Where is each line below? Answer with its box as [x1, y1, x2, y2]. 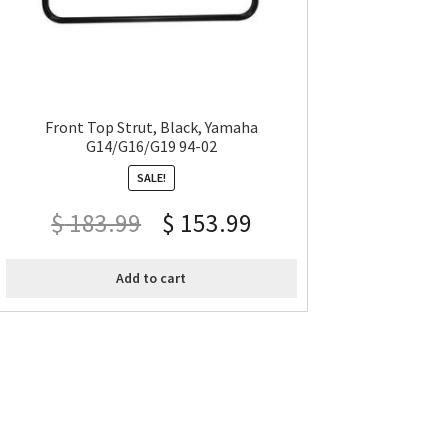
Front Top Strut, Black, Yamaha [44, 117, 258, 137]
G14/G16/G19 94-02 [85, 136, 217, 156]
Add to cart [116, 269, 187, 288]
